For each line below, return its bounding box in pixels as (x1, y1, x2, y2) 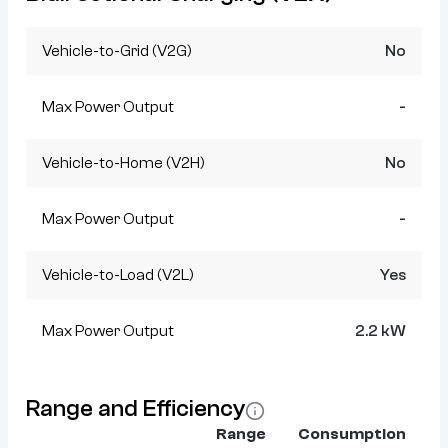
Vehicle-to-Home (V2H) (42, 153, 205, 172)
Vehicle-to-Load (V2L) (42, 265, 194, 284)
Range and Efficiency (26, 394, 245, 422)
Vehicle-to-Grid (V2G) (42, 41, 192, 60)
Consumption (298, 424, 406, 443)
